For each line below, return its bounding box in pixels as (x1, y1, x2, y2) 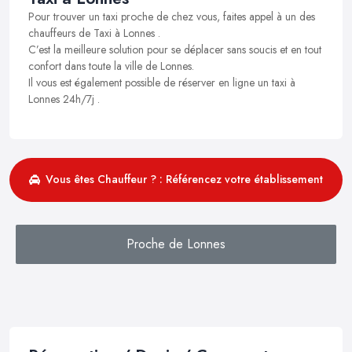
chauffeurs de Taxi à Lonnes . (28, 24, 160, 41)
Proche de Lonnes (126, 234, 225, 253)
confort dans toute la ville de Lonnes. (28, 57, 194, 74)
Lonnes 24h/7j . (28, 90, 100, 107)
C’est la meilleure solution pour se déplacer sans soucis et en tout (28, 41, 321, 57)
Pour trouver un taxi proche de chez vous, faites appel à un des (28, 8, 315, 24)
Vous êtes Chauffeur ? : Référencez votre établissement (46, 171, 323, 188)
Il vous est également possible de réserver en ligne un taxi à (28, 74, 295, 90)
